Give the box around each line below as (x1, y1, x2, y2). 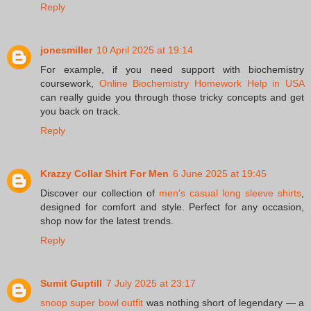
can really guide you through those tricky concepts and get (40, 92, 304, 103)
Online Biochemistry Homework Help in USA (99, 78, 305, 90)
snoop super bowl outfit (40, 297, 144, 309)
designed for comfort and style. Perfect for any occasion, (40, 201, 304, 213)
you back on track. (40, 106, 121, 117)
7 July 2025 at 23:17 (106, 278, 196, 289)
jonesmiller (40, 44, 92, 56)
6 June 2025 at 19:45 (173, 168, 267, 180)
